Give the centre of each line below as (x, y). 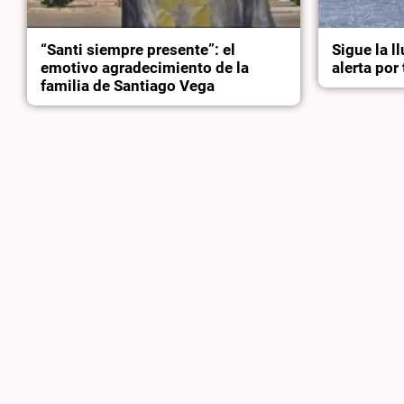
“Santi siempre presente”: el (138, 50)
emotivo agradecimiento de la (145, 68)
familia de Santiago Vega (128, 86)
